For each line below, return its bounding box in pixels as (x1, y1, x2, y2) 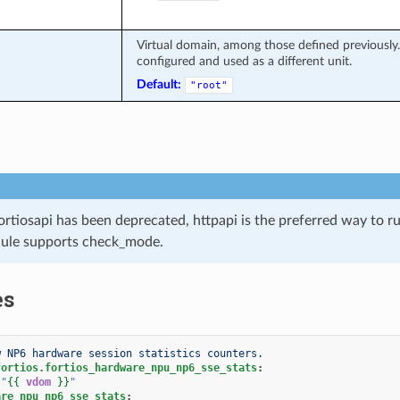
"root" (189, 79, 228, 91)
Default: (136, 77, 181, 91)
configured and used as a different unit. (136, 54, 352, 68)
